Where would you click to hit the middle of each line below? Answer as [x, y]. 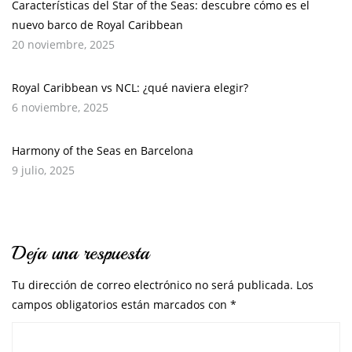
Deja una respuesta [81, 253]
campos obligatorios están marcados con [121, 305]
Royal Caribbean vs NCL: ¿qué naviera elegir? [130, 88]
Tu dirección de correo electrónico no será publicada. [152, 285]
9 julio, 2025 [43, 170]
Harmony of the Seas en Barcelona [103, 151]
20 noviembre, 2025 [63, 45]
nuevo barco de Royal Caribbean [97, 25]
